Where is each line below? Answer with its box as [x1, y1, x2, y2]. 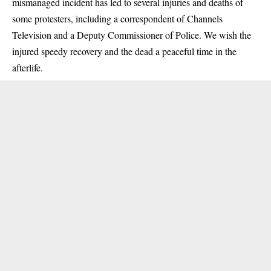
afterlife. [12, 61, 43, 74]
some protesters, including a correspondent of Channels [12, 12, 223, 25]
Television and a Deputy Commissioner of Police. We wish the [12, 28, 251, 41]
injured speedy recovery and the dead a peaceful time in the [12, 45, 237, 57]
